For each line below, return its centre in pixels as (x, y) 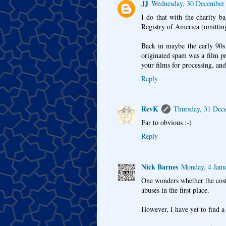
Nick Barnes (160, 166)
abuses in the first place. (175, 190)
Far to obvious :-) (166, 123)
